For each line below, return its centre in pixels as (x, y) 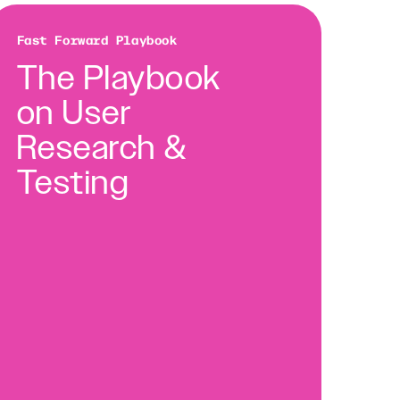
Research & (102, 149)
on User (74, 114)
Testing (73, 184)
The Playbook (119, 79)
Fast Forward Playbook (97, 40)
